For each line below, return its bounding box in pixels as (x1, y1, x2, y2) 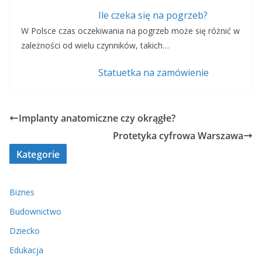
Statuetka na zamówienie (98, 66, 209, 80)
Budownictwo (9, 206, 61, 218)
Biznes (9, 187, 35, 198)
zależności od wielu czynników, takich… (21, 40, 169, 51)
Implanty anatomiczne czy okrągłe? (19, 112, 175, 125)
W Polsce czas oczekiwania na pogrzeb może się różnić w (21, 25, 240, 37)
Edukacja (9, 244, 43, 256)
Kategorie (16, 148, 60, 161)
